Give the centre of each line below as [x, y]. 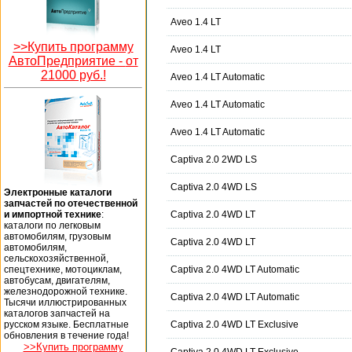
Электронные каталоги [58, 192]
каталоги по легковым [52, 225]
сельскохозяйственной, [56, 258]
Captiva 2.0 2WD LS [214, 160]
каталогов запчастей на [57, 313]
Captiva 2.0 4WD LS [214, 187]
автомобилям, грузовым [57, 236]
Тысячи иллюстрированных [65, 302]
